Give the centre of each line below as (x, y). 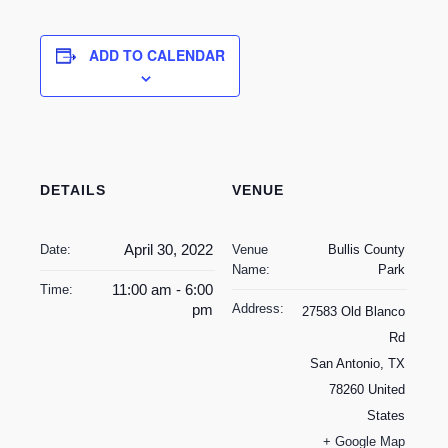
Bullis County (367, 250)
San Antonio (345, 364)
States (386, 416)
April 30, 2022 (169, 250)
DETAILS (73, 190)
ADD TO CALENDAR (156, 55)
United (387, 390)
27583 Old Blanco (354, 312)
